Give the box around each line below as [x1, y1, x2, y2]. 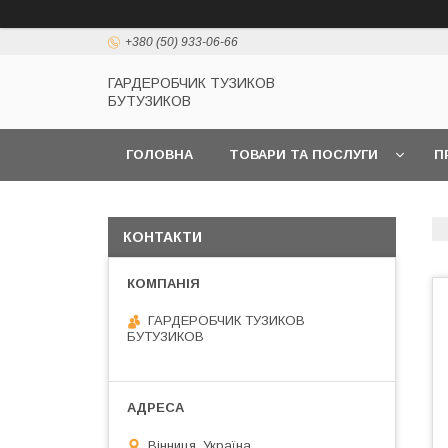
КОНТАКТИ [123, 229, 202, 245]
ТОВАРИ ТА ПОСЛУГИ [229, 147, 378, 162]
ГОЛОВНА [126, 147, 193, 162]
